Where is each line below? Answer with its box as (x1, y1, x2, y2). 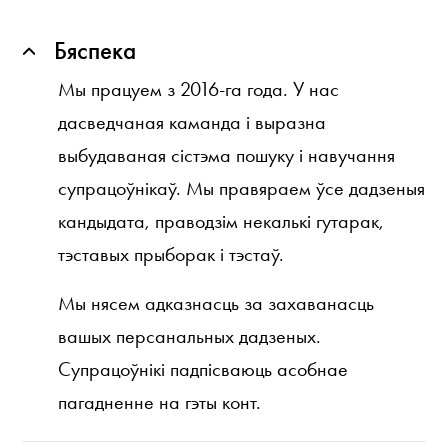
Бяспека (53, 36, 136, 66)
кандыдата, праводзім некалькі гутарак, (58, 208, 385, 233)
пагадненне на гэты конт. (58, 389, 262, 414)
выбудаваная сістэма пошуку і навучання (58, 142, 396, 167)
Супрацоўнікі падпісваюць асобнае (58, 356, 349, 381)
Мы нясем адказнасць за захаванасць (58, 290, 375, 315)
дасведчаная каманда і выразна (58, 109, 327, 134)
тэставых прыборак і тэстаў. (58, 241, 285, 266)
